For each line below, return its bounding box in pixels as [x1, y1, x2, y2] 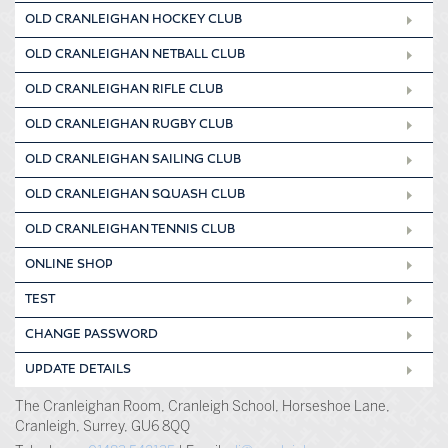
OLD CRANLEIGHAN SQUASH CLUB [25, 186, 245, 203]
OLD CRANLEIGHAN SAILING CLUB [25, 151, 241, 168]
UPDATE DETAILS [25, 361, 131, 378]
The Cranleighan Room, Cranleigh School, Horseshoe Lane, [15, 397, 390, 415]
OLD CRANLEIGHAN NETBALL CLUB [25, 46, 245, 63]
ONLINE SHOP [25, 256, 113, 273]
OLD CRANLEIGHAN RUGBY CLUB [25, 116, 233, 133]
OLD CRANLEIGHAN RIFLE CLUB [25, 81, 223, 98]
